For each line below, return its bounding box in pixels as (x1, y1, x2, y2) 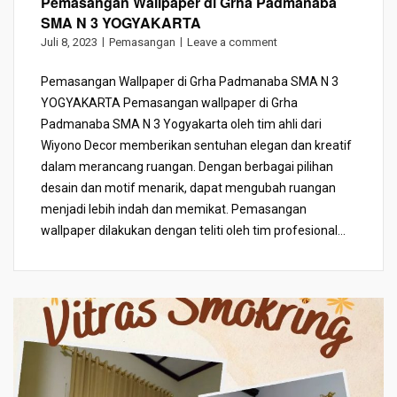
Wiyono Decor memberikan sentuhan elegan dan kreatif (41, 138, 352, 153)
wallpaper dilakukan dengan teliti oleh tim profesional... (41, 223, 346, 238)
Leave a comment (187, 35, 277, 50)
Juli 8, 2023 (41, 35, 97, 50)
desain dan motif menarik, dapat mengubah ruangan (41, 181, 336, 196)
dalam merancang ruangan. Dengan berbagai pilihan (41, 160, 333, 175)
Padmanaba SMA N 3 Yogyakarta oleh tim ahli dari (41, 117, 322, 132)
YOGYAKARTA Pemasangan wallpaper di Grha (41, 96, 298, 111)
